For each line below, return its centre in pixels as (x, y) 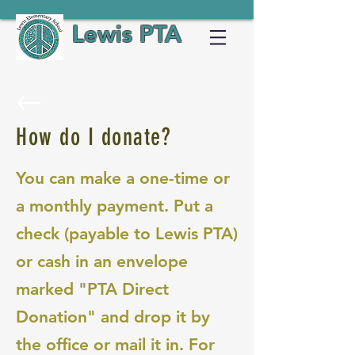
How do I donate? (94, 137)
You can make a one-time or (123, 178)
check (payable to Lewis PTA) (127, 233)
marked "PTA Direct (92, 289)
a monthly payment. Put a (115, 206)
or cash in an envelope (102, 261)
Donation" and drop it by (113, 317)
